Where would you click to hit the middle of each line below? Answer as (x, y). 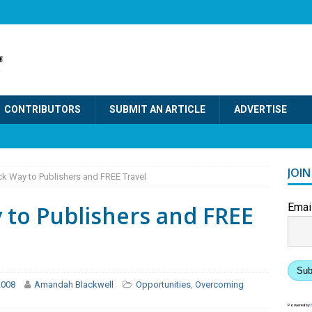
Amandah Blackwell (74, 285)
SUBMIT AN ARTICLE (157, 109)
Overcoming (219, 285)
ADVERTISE (260, 109)
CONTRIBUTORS (42, 109)
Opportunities (163, 285)
